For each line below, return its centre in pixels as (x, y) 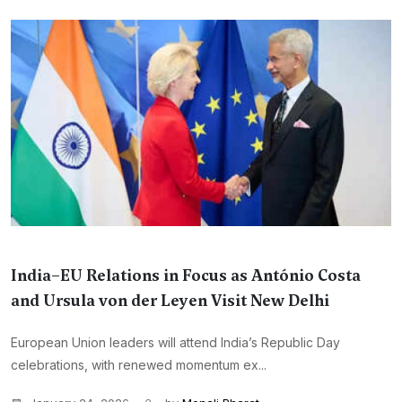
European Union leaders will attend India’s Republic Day (175, 342)
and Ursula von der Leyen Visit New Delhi (170, 301)
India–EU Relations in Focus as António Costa (186, 275)
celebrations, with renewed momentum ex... (139, 365)
